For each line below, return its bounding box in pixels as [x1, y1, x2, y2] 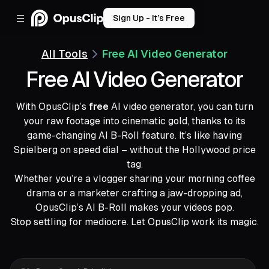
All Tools [41, 47, 88, 60]
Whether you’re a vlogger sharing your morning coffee [14, 173, 255, 184]
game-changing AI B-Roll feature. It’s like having [27, 130, 242, 141]
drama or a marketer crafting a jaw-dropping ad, [26, 187, 243, 199]
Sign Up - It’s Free [113, 13, 185, 23]
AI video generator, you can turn [110, 101, 253, 112]
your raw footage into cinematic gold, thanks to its [23, 115, 246, 127]
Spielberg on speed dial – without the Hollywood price [13, 144, 256, 156]
